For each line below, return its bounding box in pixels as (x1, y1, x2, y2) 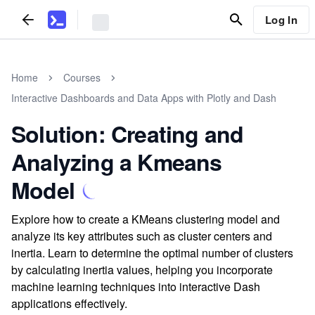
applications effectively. (11, 295, 127, 311)
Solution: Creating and (11, 117, 244, 150)
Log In (264, 11, 297, 27)
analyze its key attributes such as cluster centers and (11, 228, 272, 244)
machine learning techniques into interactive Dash (11, 278, 260, 295)
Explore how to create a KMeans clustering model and (11, 211, 280, 227)
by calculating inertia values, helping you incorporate (11, 262, 273, 278)
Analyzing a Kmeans (11, 146, 222, 178)
